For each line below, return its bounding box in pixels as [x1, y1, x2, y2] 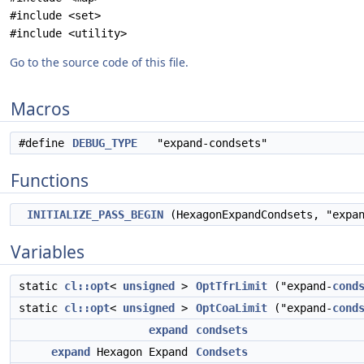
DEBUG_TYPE [72, 136, 137, 149]
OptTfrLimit [196, 279, 267, 292]
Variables [11, 240, 84, 263]
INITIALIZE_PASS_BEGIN [27, 208, 163, 221]
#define [19, 136, 71, 149]
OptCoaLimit [196, 301, 267, 314]
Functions [11, 169, 89, 192]
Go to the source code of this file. [10, 54, 188, 70]
